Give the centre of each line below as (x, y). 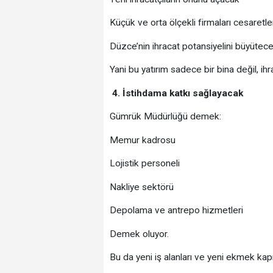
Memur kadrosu (142, 140)
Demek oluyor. (139, 234)
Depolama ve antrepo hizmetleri (176, 211)
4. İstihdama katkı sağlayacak (176, 93)
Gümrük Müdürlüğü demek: (165, 117)
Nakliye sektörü (141, 187)
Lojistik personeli (144, 164)
